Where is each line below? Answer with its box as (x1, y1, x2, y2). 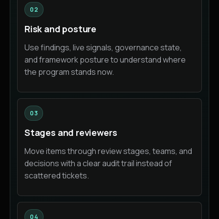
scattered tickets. (24, 170, 89, 181)
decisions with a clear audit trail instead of (24, 158, 172, 169)
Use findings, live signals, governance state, (24, 42, 182, 53)
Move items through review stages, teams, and (24, 146, 192, 157)
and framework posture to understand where (24, 54, 186, 66)
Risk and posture (24, 23, 97, 35)
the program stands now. (24, 66, 114, 78)
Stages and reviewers (24, 127, 117, 139)
